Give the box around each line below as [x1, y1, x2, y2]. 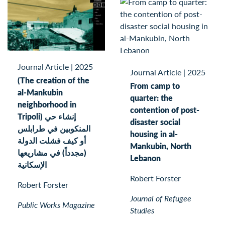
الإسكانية [18, 158, 47, 170]
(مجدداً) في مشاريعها [18, 146, 86, 158]
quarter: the [130, 92, 173, 104]
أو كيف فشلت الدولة [18, 134, 86, 146]
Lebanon [130, 152, 161, 164]
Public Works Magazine [18, 198, 95, 210]
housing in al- [130, 128, 178, 140]
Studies [130, 204, 154, 216]
